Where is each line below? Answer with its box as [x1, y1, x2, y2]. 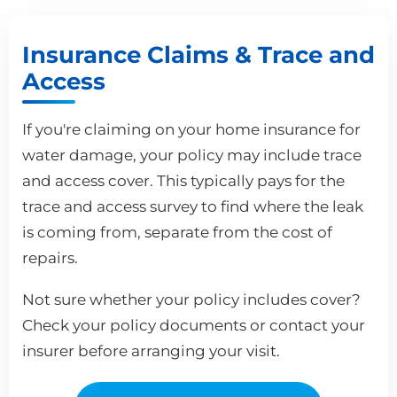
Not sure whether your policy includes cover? [22, 290, 361, 308]
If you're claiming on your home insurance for [22, 120, 361, 138]
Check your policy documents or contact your [22, 315, 365, 334]
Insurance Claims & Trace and [22, 40, 375, 68]
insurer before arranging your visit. [22, 341, 280, 360]
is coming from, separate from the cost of [22, 222, 332, 241]
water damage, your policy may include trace [22, 145, 362, 164]
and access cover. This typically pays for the [22, 171, 345, 190]
